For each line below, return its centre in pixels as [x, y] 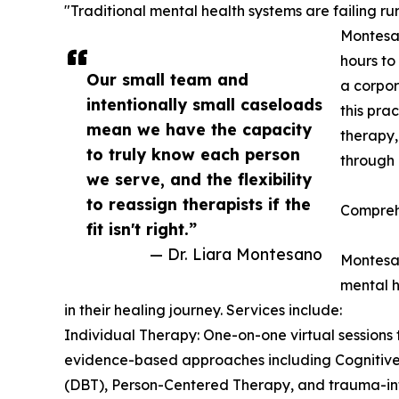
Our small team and [167, 80]
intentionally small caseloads [204, 105]
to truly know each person [193, 155]
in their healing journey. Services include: [203, 310]
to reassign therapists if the [199, 204]
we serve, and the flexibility [199, 179]
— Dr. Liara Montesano [236, 254]
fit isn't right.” [142, 229]
